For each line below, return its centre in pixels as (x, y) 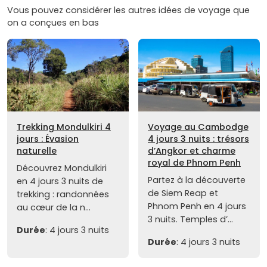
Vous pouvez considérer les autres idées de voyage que (128, 10)
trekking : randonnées (63, 195)
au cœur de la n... (54, 208)
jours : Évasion (48, 139)
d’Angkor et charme (192, 151)
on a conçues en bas (53, 22)
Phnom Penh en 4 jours (197, 207)
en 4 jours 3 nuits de (60, 181)
